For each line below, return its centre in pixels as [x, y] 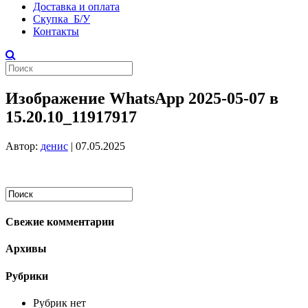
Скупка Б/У [62, 19]
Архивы [26, 249]
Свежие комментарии [60, 222]
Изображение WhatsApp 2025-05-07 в [142, 98]
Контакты [56, 31]
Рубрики [27, 276]
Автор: [23, 146]
